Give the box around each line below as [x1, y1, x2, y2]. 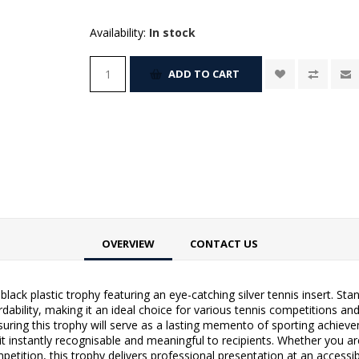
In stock [149, 24, 196, 40]
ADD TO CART [168, 67, 240, 82]
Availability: [90, 24, 147, 40]
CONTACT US [189, 236, 258, 251]
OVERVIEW [101, 236, 155, 251]
